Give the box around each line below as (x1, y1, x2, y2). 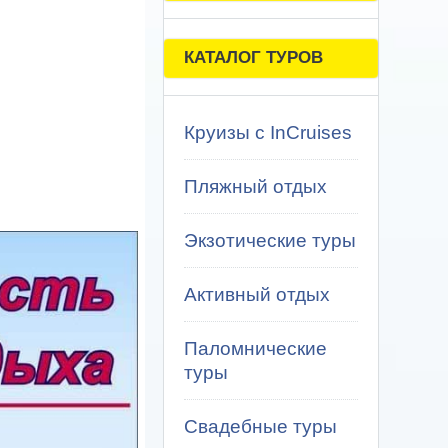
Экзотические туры (184, 230, 356, 251)
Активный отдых (184, 284, 330, 305)
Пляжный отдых (184, 176, 327, 197)
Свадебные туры (184, 416, 337, 437)
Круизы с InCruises (184, 122, 352, 143)
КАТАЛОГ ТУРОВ (184, 48, 323, 67)
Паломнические (184, 338, 327, 359)
